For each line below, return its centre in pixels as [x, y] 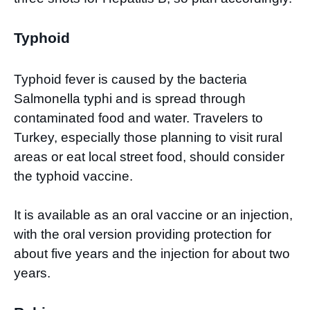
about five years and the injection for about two [152, 254]
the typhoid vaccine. [75, 176]
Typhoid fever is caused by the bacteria [130, 79]
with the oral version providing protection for [143, 235]
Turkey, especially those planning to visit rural [148, 137]
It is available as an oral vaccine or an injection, [153, 215]
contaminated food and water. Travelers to [138, 118]
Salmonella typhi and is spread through [130, 98]
